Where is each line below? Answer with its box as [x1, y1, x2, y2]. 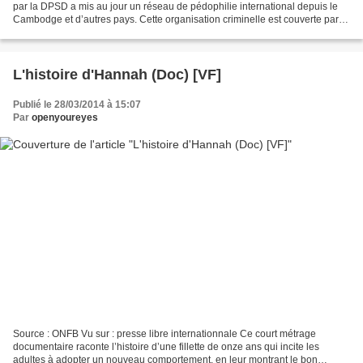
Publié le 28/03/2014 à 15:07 [13, 98, 141, 110]
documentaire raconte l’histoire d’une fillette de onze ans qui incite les [13, 341, 319, 353]
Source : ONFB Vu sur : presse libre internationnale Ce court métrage [13, 328, 316, 340]
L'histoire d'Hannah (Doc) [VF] [13, 66, 221, 83]
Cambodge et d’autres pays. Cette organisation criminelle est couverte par [13, 13, 339, 25]
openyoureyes [32, 111, 98, 123]
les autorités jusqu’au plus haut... [13, 26, 157, 38]
